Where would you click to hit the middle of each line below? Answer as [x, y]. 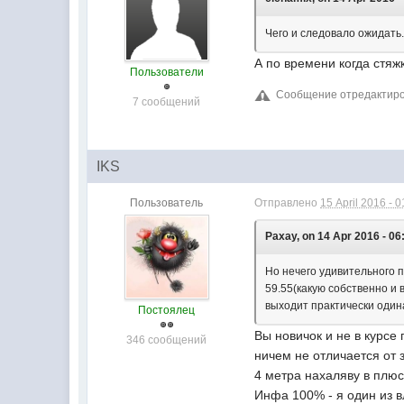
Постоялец [167, 310]
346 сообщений [167, 340]
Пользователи [166, 72]
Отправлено [288, 203]
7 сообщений [167, 102]
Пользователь [167, 203]
